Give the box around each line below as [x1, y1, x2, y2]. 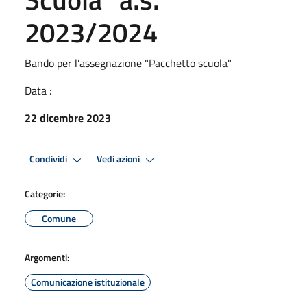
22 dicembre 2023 [25, 109, 111, 126]
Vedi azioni [97, 151, 142, 167]
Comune [42, 210, 76, 225]
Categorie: [25, 186, 65, 201]
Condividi [29, 151, 69, 167]
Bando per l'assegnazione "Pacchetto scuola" [25, 54, 232, 71]
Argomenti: [25, 249, 69, 265]
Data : [25, 82, 51, 99]
